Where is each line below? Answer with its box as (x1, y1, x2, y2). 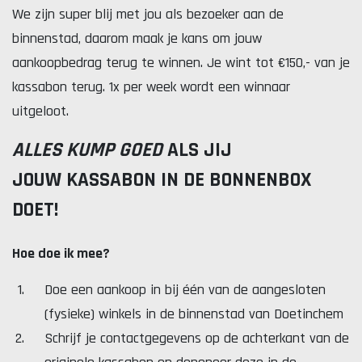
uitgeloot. (12, 102, 69, 120)
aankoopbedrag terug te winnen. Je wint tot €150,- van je (12, 53, 350, 72)
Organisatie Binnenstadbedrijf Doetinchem (56, 100, 306, 119)
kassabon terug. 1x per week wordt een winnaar (12, 78, 290, 96)
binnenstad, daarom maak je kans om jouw (12, 29, 262, 48)
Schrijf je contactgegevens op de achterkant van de (44, 329, 349, 347)
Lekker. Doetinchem (123, 75, 239, 94)
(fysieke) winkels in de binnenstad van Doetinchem (44, 305, 343, 323)
